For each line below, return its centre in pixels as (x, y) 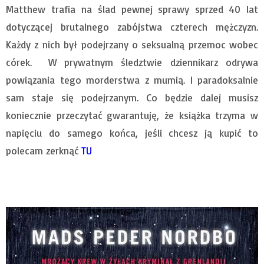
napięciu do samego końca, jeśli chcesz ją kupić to (132, 133)
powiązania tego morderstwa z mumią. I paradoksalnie (132, 80)
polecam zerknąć (44, 151)
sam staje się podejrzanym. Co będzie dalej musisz (132, 98)
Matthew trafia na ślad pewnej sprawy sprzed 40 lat (132, 9)
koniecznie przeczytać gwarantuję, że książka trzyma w (132, 115)
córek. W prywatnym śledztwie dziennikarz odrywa (132, 62)
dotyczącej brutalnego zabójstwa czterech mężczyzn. (132, 27)
